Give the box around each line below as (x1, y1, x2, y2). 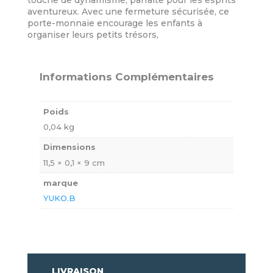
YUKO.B (43, 193, 76, 204)
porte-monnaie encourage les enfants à (27, 18, 202, 29)
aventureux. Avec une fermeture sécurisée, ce (27, 6, 229, 18)
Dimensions (43, 142, 96, 152)
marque (43, 177, 79, 188)
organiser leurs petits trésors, (27, 29, 158, 41)
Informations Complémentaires (39, 71, 214, 83)
